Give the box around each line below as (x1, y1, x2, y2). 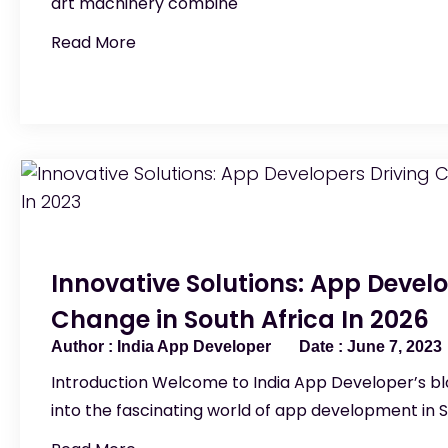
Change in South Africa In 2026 (51, 303, 429, 336)
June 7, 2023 (343, 338, 442, 355)
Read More (51, 31, 136, 54)
